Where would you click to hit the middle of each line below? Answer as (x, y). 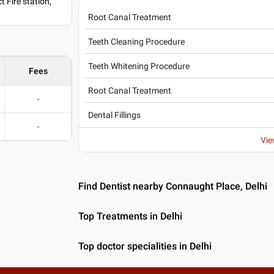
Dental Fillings (115, 115)
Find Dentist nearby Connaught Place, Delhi (173, 186)
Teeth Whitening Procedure (139, 66)
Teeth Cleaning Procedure (137, 41)
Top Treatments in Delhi (131, 216)
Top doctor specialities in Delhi (145, 246)
